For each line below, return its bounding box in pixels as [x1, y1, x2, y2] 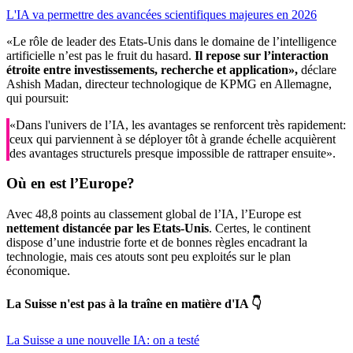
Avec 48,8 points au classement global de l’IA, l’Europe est [6, 206, 301, 221]
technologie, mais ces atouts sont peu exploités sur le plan [6, 249, 291, 263]
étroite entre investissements [6, 62, 154, 76]
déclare [298, 62, 336, 76]
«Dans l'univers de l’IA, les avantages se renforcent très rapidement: [9, 117, 346, 132]
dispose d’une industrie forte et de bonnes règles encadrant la [6, 235, 307, 249]
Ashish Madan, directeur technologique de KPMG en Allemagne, [6, 76, 332, 91]
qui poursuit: [6, 91, 69, 105]
